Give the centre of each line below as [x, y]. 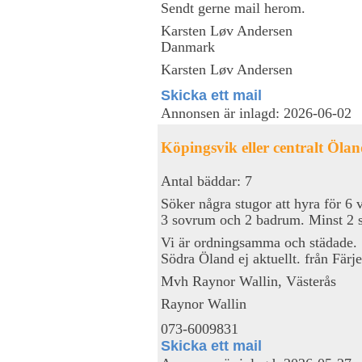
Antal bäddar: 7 [206, 181]
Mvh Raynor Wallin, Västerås [248, 281]
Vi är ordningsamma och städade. [259, 242]
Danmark [188, 46]
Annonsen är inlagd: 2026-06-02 [256, 113]
